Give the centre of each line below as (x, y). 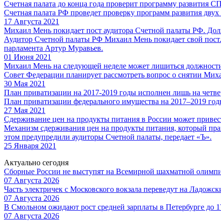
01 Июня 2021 (28, 57)
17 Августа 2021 (32, 21)
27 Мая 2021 (25, 110)
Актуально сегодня (36, 162)
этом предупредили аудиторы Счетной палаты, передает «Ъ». (108, 137)
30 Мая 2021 (25, 83)
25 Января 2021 (30, 146)
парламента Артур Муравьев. (54, 48)
